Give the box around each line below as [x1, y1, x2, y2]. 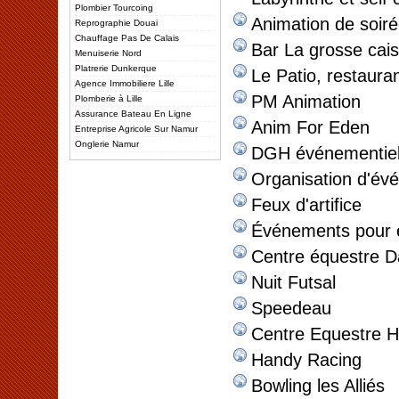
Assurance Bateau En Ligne [75, 109, 191, 118]
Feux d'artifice [251, 195, 362, 215]
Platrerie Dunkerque [75, 63, 157, 73]
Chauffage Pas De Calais [75, 33, 179, 43]
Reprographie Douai [75, 18, 158, 28]
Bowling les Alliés [251, 376, 385, 395]
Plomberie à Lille [75, 94, 142, 103]
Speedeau [251, 298, 331, 318]
